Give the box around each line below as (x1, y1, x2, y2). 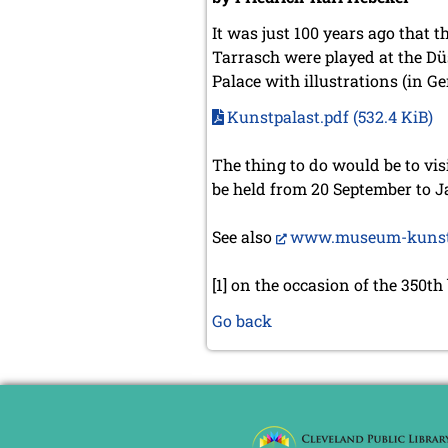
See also (212, 226, 276, 248)
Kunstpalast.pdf (227, 106, 353, 128)
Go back (212, 310, 272, 332)
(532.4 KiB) (353, 106, 433, 128)
